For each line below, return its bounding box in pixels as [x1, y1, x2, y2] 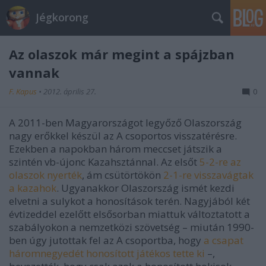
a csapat [204, 233, 243, 247]
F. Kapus [9, 86, 39, 97]
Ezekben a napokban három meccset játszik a [9, 142, 222, 156]
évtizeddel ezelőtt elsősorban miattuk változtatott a [9, 207, 250, 221]
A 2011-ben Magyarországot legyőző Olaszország [9, 116, 242, 129]
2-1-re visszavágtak [163, 168, 254, 182]
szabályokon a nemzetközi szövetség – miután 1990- [9, 220, 254, 234]
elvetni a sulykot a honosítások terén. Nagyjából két [9, 194, 250, 208]
